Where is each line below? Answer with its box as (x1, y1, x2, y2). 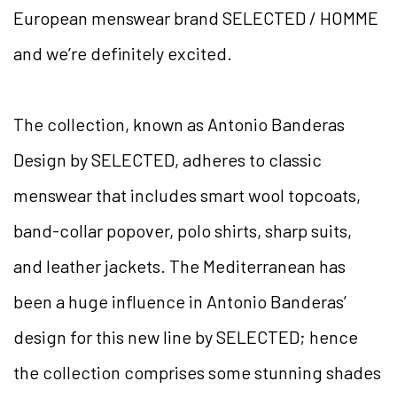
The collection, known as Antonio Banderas (13, 113, 345, 136)
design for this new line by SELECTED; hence (13, 326, 358, 348)
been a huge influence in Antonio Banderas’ (13, 291, 346, 313)
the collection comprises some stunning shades (13, 362, 381, 384)
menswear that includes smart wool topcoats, (13, 184, 361, 206)
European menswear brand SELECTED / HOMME (13, 7, 378, 29)
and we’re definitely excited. (13, 43, 232, 65)
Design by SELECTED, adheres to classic (13, 149, 322, 171)
